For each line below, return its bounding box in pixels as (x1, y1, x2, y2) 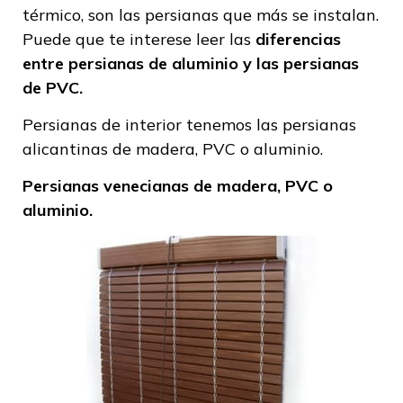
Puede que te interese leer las (22, 28, 255, 49)
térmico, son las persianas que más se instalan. (22, 4, 379, 25)
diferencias (255, 28, 341, 49)
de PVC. (22, 76, 83, 98)
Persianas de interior (22, 114, 186, 135)
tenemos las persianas (186, 114, 356, 135)
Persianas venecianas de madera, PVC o (22, 175, 333, 197)
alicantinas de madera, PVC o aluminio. (22, 139, 323, 159)
